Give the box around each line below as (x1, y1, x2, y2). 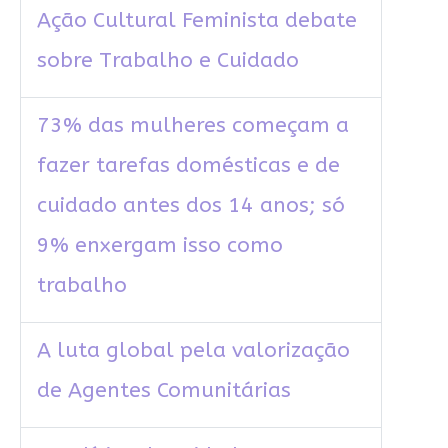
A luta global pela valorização (36, 338, 350, 364)
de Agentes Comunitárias (36, 378, 291, 404)
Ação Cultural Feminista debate (36, 8, 357, 34)
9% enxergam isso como (36, 233, 283, 259)
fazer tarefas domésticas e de (36, 153, 340, 179)
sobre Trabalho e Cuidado (36, 48, 299, 74)
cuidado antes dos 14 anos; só (36, 193, 345, 219)
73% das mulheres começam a (36, 113, 349, 139)
